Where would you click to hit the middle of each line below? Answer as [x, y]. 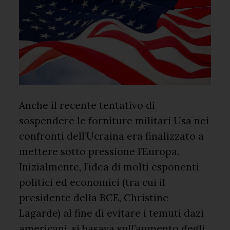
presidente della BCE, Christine [94, 197]
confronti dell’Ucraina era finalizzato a [112, 136]
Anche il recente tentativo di [87, 105]
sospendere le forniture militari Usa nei [114, 120]
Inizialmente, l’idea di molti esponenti [109, 167]
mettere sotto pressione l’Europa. [99, 151]
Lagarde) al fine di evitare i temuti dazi [112, 213]
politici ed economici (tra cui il [92, 182]
